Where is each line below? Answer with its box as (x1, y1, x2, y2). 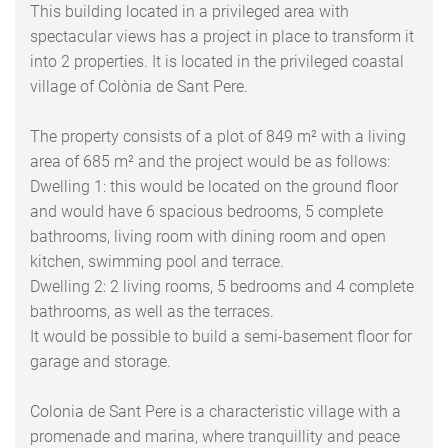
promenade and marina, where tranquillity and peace (30, 426, 400, 446)
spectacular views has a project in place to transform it (30, 26, 414, 46)
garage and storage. (30, 351, 171, 371)
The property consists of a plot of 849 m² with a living (30, 126, 406, 146)
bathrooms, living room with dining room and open (30, 226, 386, 246)
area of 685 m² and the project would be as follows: (30, 151, 390, 171)
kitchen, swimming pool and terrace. (30, 251, 284, 271)
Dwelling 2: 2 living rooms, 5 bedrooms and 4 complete (30, 276, 414, 296)
